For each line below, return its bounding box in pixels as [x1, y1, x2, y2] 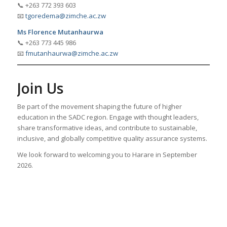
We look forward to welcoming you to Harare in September [17, 149, 197, 159]
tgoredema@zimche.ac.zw [25, 11, 106, 20]
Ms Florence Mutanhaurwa [17, 27, 103, 36]
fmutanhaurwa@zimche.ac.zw [25, 48, 118, 58]
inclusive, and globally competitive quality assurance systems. [17, 133, 207, 143]
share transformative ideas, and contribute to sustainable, [17, 123, 197, 132]
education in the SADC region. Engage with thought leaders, [17, 112, 199, 122]
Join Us [17, 78, 63, 98]
